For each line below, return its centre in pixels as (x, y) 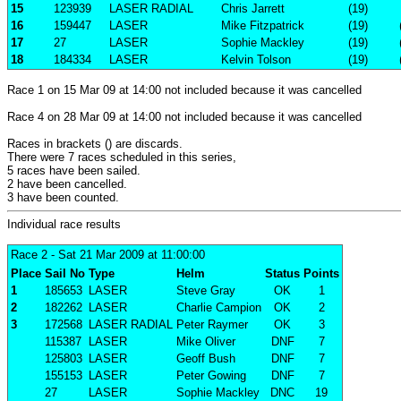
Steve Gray (206, 291)
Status (282, 274)
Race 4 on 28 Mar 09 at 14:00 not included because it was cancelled (184, 117)
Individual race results (64, 225)
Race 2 (29, 255)
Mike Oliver (206, 342)
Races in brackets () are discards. (95, 144)
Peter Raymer (212, 325)
